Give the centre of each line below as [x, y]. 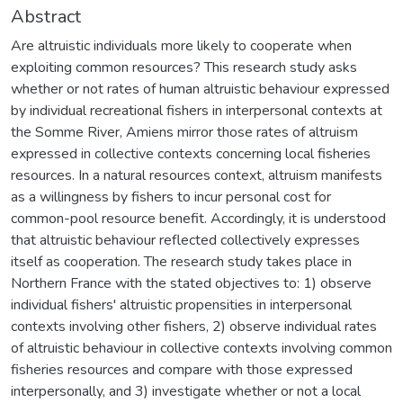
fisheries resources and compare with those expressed [182, 369]
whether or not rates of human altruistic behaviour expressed [200, 89]
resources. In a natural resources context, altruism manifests [197, 175]
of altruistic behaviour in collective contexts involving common [201, 348]
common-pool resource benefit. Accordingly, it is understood [198, 218]
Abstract [46, 16]
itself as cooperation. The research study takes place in [181, 261]
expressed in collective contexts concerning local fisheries [191, 153]
